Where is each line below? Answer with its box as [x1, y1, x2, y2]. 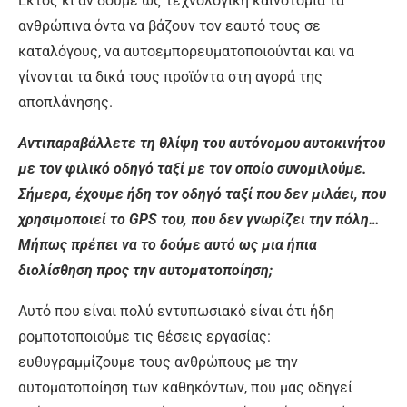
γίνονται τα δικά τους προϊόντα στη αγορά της [18, 67, 323, 85]
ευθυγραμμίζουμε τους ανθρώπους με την [18, 352, 298, 371]
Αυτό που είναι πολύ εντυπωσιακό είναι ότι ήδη [18, 302, 334, 320]
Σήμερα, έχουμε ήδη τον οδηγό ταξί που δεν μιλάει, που [18, 184, 386, 203]
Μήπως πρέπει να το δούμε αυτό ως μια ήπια [18, 235, 317, 253]
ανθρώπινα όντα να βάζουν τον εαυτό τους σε [18, 16, 321, 35]
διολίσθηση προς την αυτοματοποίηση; [18, 261, 273, 279]
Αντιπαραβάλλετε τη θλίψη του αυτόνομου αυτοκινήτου [18, 134, 385, 152]
